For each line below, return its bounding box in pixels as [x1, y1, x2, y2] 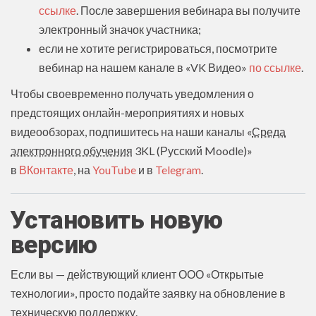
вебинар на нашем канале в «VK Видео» [39, 60, 249, 74]
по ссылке [249, 60, 301, 74]
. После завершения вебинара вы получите [76, 3, 300, 17]
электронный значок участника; [39, 22, 201, 36]
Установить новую [11, 205, 223, 235]
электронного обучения [11, 143, 133, 157]
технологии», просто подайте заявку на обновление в [11, 286, 286, 300]
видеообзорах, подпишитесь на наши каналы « [11, 124, 252, 138]
